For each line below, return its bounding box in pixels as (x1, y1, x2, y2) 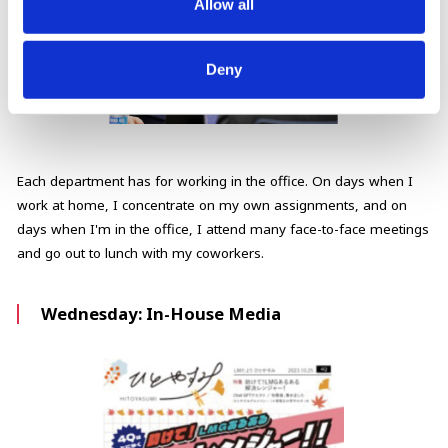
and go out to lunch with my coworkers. (16, 243, 264, 262)
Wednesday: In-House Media (41, 302, 282, 326)
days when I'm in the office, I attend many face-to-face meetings (16, 219, 429, 238)
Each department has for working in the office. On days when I (16, 171, 413, 190)
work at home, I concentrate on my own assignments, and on (16, 195, 407, 214)
